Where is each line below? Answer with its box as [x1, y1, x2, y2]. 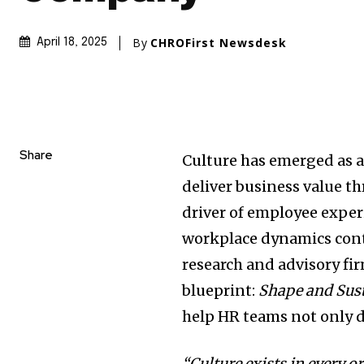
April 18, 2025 [37, 37, 107, 49]
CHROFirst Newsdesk [150, 34, 287, 50]
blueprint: [182, 281, 259, 301]
